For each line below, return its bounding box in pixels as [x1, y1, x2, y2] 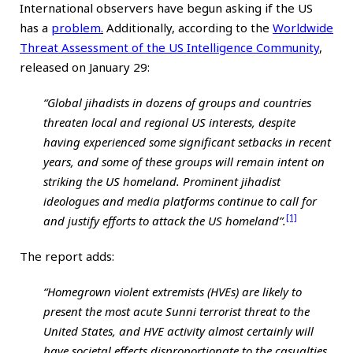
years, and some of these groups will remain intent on [43, 153, 325, 169]
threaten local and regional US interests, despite [43, 113, 295, 130]
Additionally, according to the [103, 19, 273, 35]
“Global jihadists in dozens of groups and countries [43, 94, 311, 110]
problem [51, 19, 101, 35]
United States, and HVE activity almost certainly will [43, 322, 314, 339]
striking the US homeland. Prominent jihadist [43, 173, 281, 189]
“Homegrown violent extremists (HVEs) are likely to [43, 283, 302, 299]
